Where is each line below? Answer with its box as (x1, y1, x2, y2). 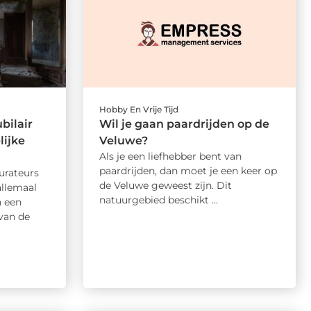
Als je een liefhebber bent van (99, 150, 242, 163)
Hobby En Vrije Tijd (99, 104, 178, 115)
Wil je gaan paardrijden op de (99, 117, 269, 131)
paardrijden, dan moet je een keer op (99, 165, 277, 178)
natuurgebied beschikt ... (99, 194, 218, 207)
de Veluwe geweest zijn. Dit (99, 179, 232, 192)
